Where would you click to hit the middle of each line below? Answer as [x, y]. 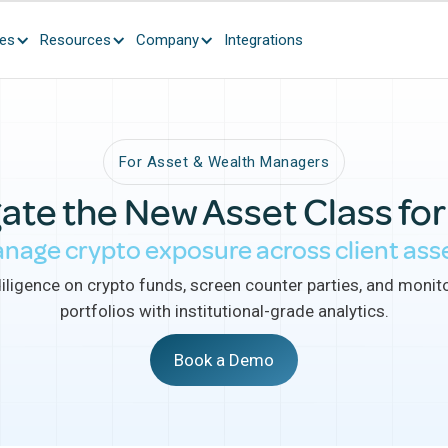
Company [167, 40]
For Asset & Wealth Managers [224, 162]
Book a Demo [224, 360]
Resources [75, 40]
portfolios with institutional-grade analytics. [224, 311]
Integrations [263, 40]
